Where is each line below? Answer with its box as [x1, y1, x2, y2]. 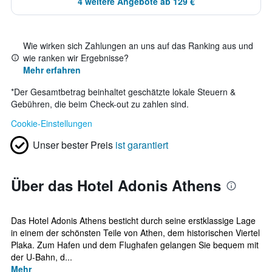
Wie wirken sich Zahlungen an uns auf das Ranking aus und [23, 39, 253, 52]
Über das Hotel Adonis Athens [11, 175, 221, 195]
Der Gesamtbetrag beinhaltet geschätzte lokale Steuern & [14, 86, 236, 98]
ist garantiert [115, 138, 168, 152]
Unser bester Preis [33, 138, 113, 152]
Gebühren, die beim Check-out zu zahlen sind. [11, 98, 189, 110]
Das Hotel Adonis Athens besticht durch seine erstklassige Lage [11, 214, 256, 226]
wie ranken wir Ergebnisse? [23, 52, 129, 64]
